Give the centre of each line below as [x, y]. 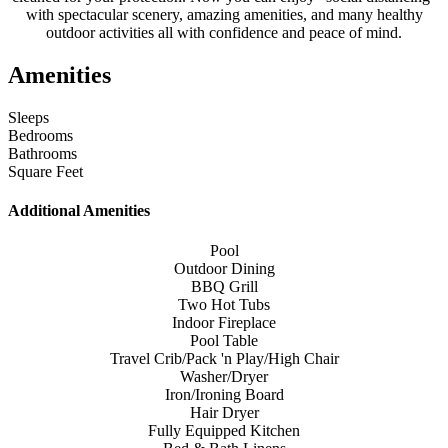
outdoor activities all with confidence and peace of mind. [224, 33]
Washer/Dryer [224, 376]
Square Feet [45, 172]
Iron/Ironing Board [224, 394]
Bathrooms [42, 154]
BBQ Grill [224, 286]
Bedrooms [40, 136]
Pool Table [224, 340]
